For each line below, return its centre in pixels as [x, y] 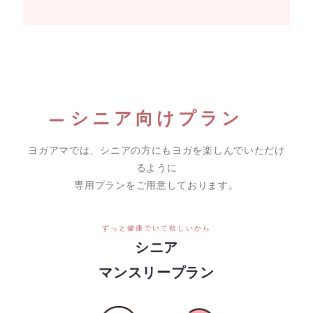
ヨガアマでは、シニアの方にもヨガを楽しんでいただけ [156, 150]
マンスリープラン [156, 272]
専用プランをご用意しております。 [156, 185]
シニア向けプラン [156, 119]
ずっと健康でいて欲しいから [156, 228]
